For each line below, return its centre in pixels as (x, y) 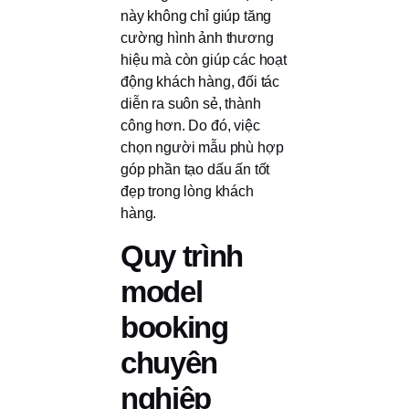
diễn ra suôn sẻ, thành (191, 104)
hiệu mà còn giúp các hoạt (204, 60)
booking (174, 327)
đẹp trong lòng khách (187, 192)
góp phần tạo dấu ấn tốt (195, 170)
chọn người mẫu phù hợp (202, 148)
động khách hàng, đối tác (200, 82)
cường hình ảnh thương (197, 38)
